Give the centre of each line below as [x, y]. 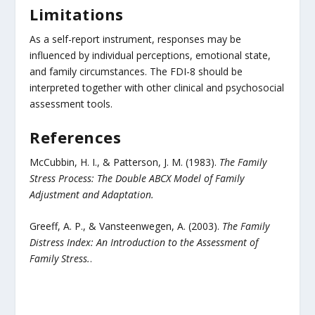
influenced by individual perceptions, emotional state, [150, 55]
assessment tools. [71, 103]
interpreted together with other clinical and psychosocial [157, 87]
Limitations [77, 14]
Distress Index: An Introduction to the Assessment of [144, 243]
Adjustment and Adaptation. [92, 194]
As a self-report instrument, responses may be [136, 39]
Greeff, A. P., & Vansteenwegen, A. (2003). [126, 226]
